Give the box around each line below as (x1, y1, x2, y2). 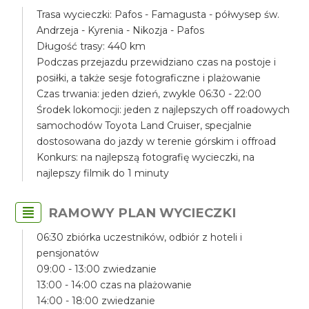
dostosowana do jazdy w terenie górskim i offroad (37, 135, 277, 148)
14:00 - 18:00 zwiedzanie (37, 295, 156, 307)
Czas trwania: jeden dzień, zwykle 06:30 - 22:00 (37, 88, 262, 100)
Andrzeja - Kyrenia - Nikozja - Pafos (37, 24, 205, 37)
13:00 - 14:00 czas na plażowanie (37, 279, 192, 291)
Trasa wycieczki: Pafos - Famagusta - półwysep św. (37, 8, 280, 21)
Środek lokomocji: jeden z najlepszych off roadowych (37, 103, 290, 116)
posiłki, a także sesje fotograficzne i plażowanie (37, 72, 261, 84)
